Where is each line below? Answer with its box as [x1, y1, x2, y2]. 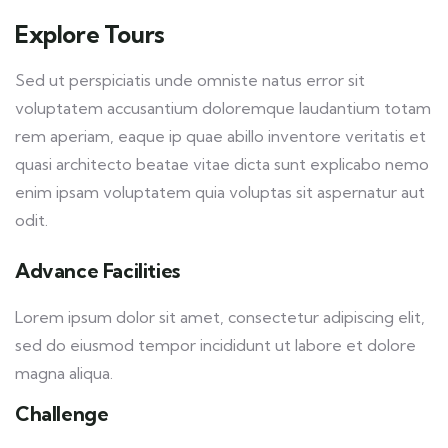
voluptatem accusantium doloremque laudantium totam [15, 98, 431, 119]
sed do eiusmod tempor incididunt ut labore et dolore [15, 335, 416, 356]
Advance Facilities [15, 258, 180, 284]
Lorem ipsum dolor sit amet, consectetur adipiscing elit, [15, 307, 425, 328]
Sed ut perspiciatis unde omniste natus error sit [15, 70, 365, 91]
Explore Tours [15, 19, 165, 50]
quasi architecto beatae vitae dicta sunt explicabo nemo [15, 154, 429, 175]
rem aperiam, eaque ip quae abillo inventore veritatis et [15, 126, 426, 147]
